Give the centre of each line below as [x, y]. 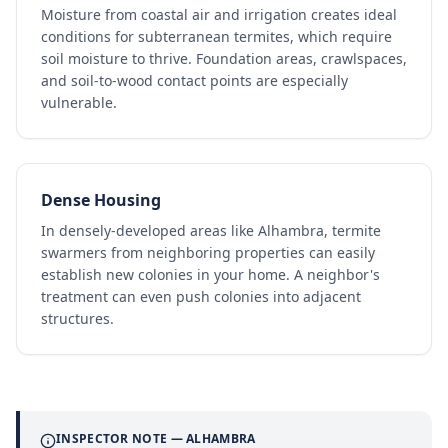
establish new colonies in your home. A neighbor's [210, 274]
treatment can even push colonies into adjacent [201, 296]
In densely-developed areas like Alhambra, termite [211, 230]
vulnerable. [79, 102]
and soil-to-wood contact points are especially [194, 80]
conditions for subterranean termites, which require [216, 36]
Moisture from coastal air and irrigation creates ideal [219, 14]
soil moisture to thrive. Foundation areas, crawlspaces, [224, 58]
